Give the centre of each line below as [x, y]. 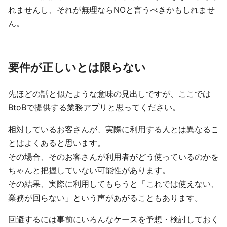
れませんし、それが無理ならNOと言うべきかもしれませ [111, 10]
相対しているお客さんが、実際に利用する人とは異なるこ [113, 129]
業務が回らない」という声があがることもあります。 [105, 198]
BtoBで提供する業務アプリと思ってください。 [94, 108]
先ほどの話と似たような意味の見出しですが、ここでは [109, 94]
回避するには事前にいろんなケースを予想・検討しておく [113, 220]
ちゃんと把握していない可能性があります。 [89, 171]
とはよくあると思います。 [57, 143]
